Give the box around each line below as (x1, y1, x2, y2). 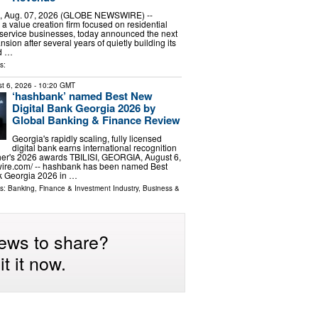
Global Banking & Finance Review (11, 112, 180, 128)
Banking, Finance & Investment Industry (7, 182, 138, 193)
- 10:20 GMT (31, 80, 75, 91)
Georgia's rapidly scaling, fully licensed (11, 131, 162, 144)
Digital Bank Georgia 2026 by (11, 100, 155, 116)
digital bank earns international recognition (11, 141, 177, 153)
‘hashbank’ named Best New (11, 88, 153, 104)
